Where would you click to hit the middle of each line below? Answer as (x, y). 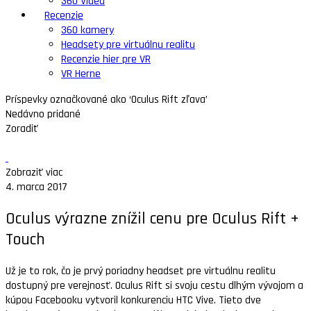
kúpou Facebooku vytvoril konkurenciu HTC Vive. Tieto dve (133, 300)
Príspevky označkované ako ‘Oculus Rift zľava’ (107, 100)
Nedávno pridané (43, 114)
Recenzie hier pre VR (106, 59)
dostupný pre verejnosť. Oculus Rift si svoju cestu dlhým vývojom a (154, 285)
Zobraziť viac (34, 173)
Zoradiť (22, 129)
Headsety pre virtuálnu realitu (128, 45)
